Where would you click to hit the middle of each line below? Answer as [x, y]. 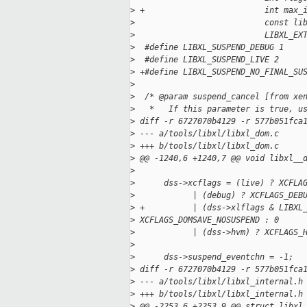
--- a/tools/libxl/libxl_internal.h [219, 282]
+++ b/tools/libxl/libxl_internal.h [219, 294]
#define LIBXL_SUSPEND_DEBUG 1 [209, 48]
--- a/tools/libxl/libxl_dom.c [207, 134]
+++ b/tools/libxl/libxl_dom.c [207, 146]
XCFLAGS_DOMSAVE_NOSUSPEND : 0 [207, 220]
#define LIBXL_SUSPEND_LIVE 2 [207, 60]
